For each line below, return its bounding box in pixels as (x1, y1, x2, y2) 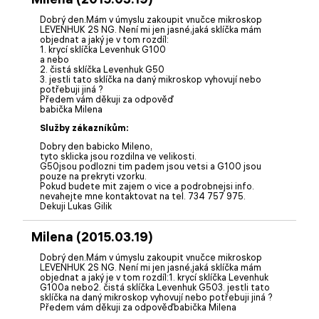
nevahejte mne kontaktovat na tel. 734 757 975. (40, 190, 246, 202)
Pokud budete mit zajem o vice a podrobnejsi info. (40, 180, 254, 192)
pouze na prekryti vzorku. (40, 170, 147, 182)
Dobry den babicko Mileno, (40, 140, 152, 152)
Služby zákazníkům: (40, 122, 129, 133)
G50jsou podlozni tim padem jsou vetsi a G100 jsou (40, 160, 261, 172)
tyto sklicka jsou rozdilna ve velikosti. (40, 150, 197, 162)
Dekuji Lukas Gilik (40, 200, 112, 211)
